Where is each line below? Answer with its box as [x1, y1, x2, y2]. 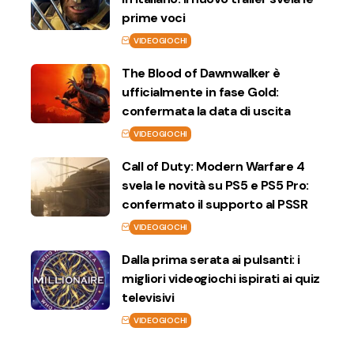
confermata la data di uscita [122, 103, 290, 120]
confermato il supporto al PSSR [122, 196, 307, 213]
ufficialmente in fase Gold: [122, 84, 279, 101]
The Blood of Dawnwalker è [122, 65, 281, 82]
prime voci [122, 9, 185, 27]
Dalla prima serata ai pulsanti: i [122, 251, 300, 269]
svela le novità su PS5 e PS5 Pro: [122, 177, 309, 194]
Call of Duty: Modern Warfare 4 [122, 158, 304, 175]
